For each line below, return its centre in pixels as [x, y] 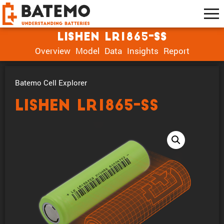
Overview [52, 50]
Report [176, 50]
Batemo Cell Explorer [51, 82]
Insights [142, 50]
